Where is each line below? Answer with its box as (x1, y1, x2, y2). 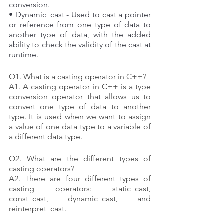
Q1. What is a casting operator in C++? (9, 71, 146, 81)
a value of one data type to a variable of (9, 121, 151, 131)
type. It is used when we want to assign (9, 111, 151, 121)
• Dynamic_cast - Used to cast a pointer (9, 9, 151, 19)
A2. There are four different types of (9, 173, 151, 183)
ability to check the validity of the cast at (9, 39, 151, 49)
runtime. (9, 49, 38, 59)
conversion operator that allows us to (9, 91, 151, 101)
